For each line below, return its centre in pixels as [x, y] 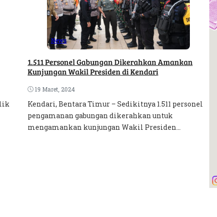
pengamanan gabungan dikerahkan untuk [100, 115]
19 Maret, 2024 [55, 89]
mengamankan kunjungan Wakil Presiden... [104, 127]
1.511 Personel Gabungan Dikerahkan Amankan [110, 62]
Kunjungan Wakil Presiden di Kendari [93, 71]
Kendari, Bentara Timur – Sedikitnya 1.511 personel [115, 104]
